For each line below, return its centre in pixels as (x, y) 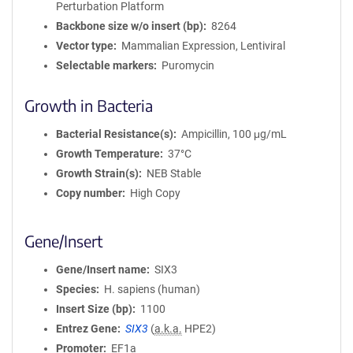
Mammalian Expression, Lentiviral (203, 46)
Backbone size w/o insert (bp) (130, 26)
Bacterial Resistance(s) (115, 134)
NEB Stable (173, 173)
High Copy (155, 193)
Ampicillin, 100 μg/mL (234, 134)
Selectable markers (105, 65)
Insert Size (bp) (94, 309)
